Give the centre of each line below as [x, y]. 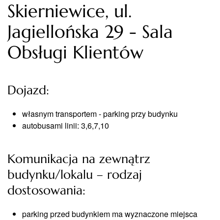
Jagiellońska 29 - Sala [90, 32]
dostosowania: [46, 190]
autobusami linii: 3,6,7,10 [66, 125]
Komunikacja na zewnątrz [79, 159]
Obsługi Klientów [75, 52]
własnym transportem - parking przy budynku [100, 114]
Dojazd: [28, 90]
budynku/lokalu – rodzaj [75, 175]
